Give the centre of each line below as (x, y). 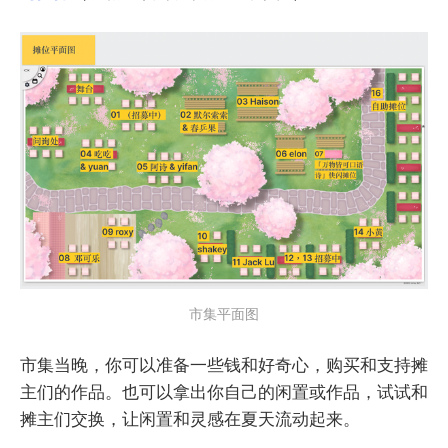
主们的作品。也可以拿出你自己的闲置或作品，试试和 (224, 391)
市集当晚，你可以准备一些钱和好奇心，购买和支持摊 (224, 364)
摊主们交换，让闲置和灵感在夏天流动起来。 (190, 418)
